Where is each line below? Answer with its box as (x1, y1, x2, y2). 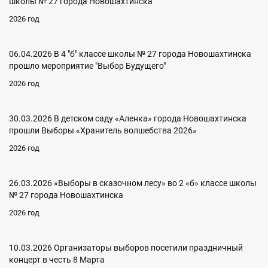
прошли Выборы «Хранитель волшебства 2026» (9, 126, 197, 136)
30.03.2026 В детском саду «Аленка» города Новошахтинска (9, 114, 246, 124)
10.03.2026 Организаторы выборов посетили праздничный (9, 243, 243, 253)
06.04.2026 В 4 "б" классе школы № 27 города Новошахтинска (9, 49, 251, 59)
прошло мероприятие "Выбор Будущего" (9, 61, 166, 71)
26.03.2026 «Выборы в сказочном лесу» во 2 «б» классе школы (9, 178, 257, 188)
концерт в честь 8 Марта (9, 255, 105, 265)
